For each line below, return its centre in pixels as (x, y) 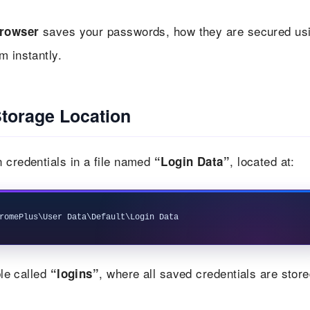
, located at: (262, 161)
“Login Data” (192, 161)
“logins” (75, 273)
